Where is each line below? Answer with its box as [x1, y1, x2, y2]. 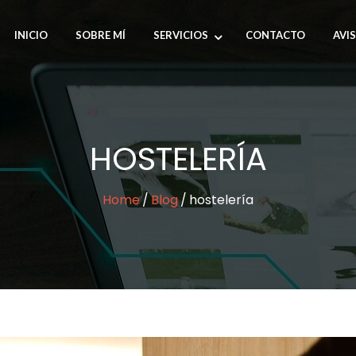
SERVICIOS [153, 29, 208, 41]
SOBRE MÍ [75, 29, 126, 41]
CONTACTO [245, 29, 305, 41]
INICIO [14, 29, 48, 41]
